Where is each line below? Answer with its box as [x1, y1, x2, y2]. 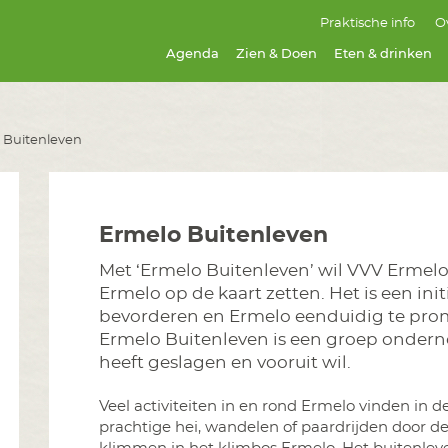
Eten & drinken [334, 47, 433, 61]
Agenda [166, 47, 220, 61]
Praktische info [320, 17, 415, 30]
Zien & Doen [236, 47, 318, 61]
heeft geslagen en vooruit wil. [99, 353, 355, 371]
